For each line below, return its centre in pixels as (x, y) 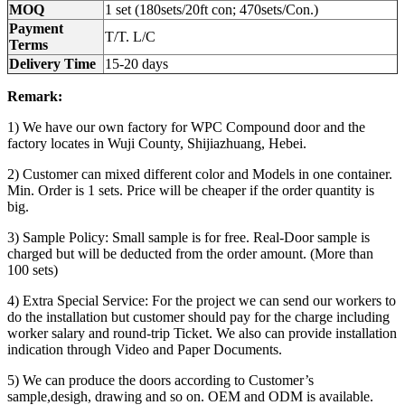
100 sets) (33, 269)
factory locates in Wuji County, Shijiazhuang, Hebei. (157, 143)
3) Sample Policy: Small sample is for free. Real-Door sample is (188, 237)
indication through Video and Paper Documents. (145, 349)
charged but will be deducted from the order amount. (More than (190, 253)
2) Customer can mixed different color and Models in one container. (200, 174)
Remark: (35, 96)
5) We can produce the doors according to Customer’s (160, 380)
